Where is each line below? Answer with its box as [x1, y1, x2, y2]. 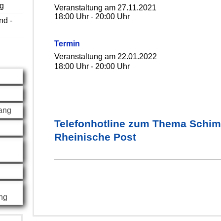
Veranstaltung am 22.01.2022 [54, 52, 157, 61]
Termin [54, 39, 80, 48]
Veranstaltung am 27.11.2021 [54, 3, 157, 12]
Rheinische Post [54, 131, 137, 143]
